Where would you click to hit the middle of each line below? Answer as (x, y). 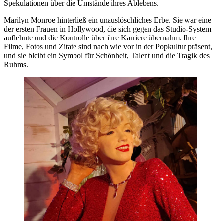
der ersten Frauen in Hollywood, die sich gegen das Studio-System (108, 29)
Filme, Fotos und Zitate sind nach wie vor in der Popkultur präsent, (108, 47)
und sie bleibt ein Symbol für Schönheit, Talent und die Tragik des (107, 55)
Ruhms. (16, 64)
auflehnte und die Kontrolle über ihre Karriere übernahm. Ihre (100, 38)
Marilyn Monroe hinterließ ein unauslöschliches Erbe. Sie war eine (108, 20)
